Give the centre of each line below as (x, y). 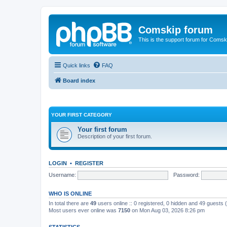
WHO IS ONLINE (70, 194)
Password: (186, 175)
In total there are (69, 203)
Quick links (77, 65)
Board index (79, 80)
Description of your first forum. (115, 136)
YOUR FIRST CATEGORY (82, 115)
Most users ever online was (83, 210)
